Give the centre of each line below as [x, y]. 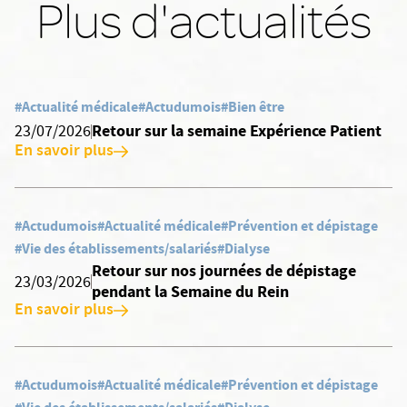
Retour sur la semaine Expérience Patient [237, 131]
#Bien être [253, 107]
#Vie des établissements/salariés [116, 248]
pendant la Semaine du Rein [190, 292]
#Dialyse [243, 248]
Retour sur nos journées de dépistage [223, 271]
